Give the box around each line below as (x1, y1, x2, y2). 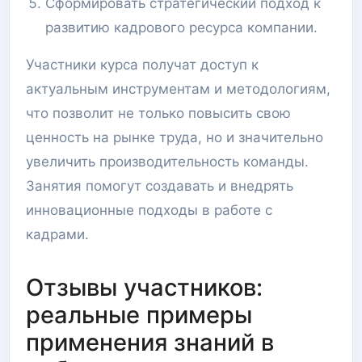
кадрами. (26, 226, 89, 242)
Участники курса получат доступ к (26, 57, 259, 73)
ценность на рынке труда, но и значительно (26, 129, 323, 145)
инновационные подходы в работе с (26, 202, 272, 218)
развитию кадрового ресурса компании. (45, 19, 318, 36)
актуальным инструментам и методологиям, (26, 81, 330, 97)
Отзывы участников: (26, 273, 263, 301)
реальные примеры (26, 301, 252, 329)
